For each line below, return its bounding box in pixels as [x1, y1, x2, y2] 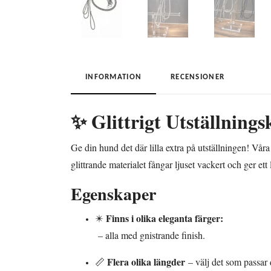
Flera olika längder [107, 255, 185, 269]
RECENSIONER [171, 73, 225, 82]
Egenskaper [71, 181, 156, 207]
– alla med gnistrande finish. [95, 229, 205, 242]
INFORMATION [85, 73, 142, 82]
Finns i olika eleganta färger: [106, 211, 223, 226]
